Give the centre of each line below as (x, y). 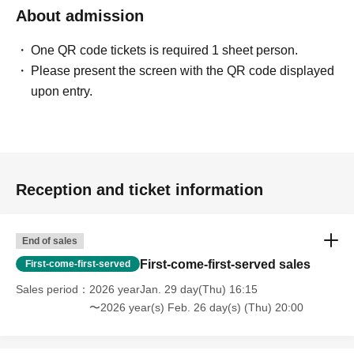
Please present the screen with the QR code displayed (183, 71)
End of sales (50, 241)
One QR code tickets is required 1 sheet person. (165, 51)
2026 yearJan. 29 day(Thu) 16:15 (173, 290)
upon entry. (62, 92)
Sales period (47, 290)
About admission (80, 16)
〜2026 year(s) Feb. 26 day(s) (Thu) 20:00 (196, 308)
